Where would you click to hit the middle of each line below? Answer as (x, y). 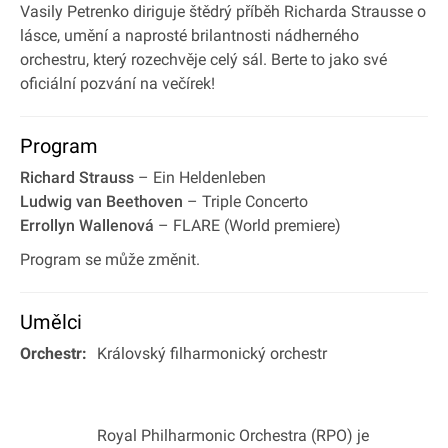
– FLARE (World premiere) (247, 225)
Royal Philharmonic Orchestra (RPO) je (233, 435)
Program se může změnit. (110, 259)
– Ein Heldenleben (200, 177)
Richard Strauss (77, 177)
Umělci (51, 321)
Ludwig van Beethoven (101, 201)
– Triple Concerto (245, 201)
